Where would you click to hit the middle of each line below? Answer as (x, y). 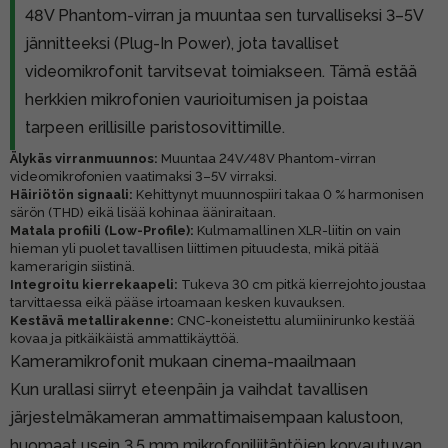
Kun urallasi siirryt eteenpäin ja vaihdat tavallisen (189, 389)
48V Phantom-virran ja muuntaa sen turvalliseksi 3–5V (224, 15)
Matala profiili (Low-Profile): (102, 230)
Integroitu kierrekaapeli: (94, 284)
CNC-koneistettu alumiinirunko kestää (294, 320)
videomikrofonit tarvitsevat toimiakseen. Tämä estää (221, 71)
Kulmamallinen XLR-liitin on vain (297, 230)
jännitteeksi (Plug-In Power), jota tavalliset (182, 43)
